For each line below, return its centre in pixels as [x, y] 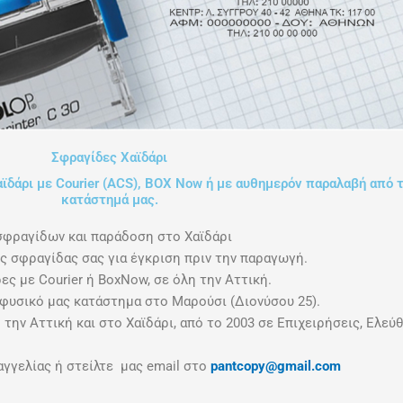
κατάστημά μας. [109, 200]
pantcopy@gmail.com [277, 366]
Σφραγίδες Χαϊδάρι [110, 157]
